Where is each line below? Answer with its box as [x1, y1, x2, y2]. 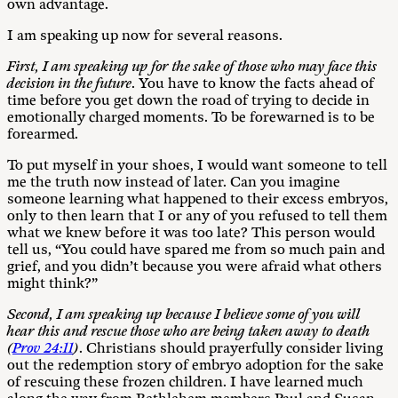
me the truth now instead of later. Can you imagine [7, 174, 340, 191]
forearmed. [7, 126, 78, 143]
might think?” [7, 275, 98, 292]
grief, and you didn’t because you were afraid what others [7, 259, 382, 275]
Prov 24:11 [12, 340, 74, 357]
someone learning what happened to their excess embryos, [7, 191, 388, 208]
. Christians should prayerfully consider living [79, 340, 383, 357]
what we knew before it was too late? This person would [7, 225, 375, 242]
